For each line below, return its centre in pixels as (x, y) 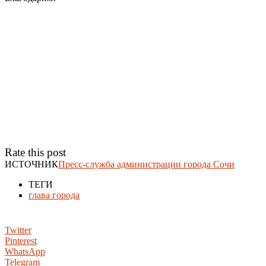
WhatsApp (25, 251)
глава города (54, 195)
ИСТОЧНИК (31, 164)
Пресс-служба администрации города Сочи (146, 164)
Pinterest (21, 240)
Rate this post (35, 152)
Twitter (18, 230)
